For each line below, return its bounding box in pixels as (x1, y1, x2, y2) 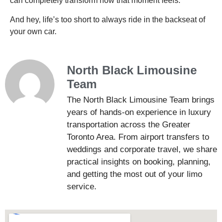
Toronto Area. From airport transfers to (67, 132, 209, 142)
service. (67, 181, 97, 191)
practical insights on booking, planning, (67, 157, 211, 166)
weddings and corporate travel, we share (67, 144, 217, 154)
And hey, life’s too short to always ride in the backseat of (10, 15, 205, 24)
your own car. (10, 27, 56, 36)
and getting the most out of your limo (67, 169, 202, 179)
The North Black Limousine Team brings (67, 95, 215, 105)
